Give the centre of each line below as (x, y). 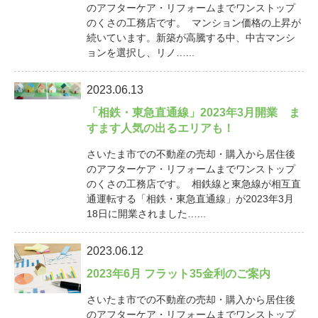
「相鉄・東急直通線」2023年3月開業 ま (193, 113)
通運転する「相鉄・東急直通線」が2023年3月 (190, 199)
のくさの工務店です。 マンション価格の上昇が (194, 23)
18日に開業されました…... (146, 214)
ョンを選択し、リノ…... (141, 53)
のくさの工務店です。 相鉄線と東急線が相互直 (194, 184)
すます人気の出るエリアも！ (160, 128)
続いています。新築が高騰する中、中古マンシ (191, 38)
